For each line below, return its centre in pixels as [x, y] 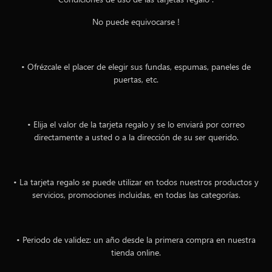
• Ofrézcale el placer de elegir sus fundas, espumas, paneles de [136, 66]
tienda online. [136, 252]
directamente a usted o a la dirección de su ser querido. [136, 137]
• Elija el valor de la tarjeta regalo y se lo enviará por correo [136, 124]
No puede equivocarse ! [136, 22]
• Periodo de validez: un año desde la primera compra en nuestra [136, 240]
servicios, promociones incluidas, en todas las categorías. [136, 195]
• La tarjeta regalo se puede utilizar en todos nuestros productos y [136, 182]
